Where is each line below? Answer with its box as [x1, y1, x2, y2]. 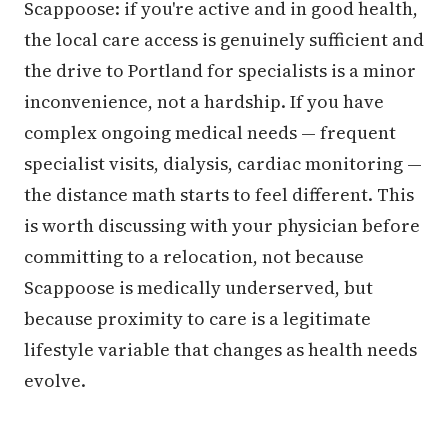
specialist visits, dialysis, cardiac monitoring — [24, 150, 422, 176]
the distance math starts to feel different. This [24, 181, 414, 207]
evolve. [24, 367, 86, 393]
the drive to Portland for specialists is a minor [24, 57, 416, 83]
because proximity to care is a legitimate [24, 305, 371, 331]
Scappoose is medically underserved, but [24, 274, 373, 300]
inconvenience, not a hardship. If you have [24, 88, 384, 114]
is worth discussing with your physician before [24, 212, 420, 238]
